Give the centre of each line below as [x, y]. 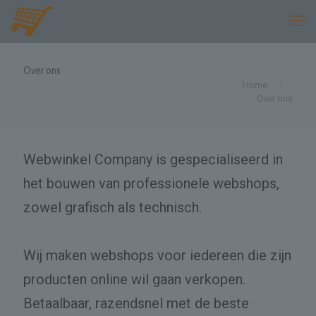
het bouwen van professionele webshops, [151, 183]
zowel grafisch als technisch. [113, 207]
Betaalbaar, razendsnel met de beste [136, 303]
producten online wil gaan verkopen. [134, 279]
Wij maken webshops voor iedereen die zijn [157, 255]
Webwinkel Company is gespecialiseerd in [153, 159]
